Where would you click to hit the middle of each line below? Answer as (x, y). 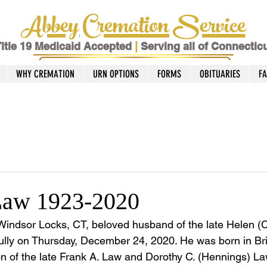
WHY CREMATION (45, 74)
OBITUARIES (220, 74)
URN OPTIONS (116, 74)
